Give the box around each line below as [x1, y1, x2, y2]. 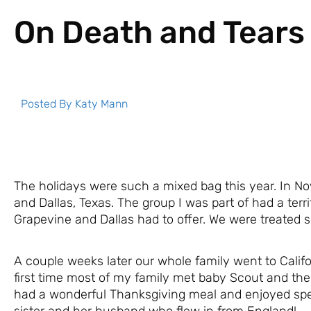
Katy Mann [75, 96, 128, 110]
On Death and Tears [14, 13, 305, 51]
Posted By [21, 96, 75, 110]
